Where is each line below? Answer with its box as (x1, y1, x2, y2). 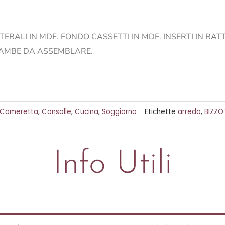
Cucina (75, 106, 98, 117)
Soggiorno (102, 106, 137, 117)
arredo (178, 106, 201, 117)
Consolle (42, 106, 71, 117)
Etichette (145, 106, 176, 117)
